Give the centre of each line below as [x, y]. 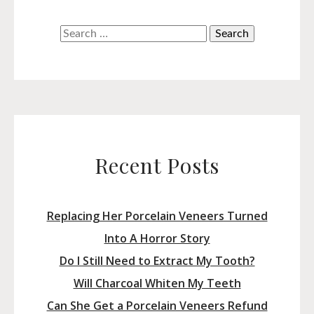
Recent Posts [157, 166]
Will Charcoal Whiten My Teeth [157, 284]
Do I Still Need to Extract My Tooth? [157, 261]
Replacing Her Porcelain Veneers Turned [157, 216]
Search [76, 33]
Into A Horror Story [157, 239]
